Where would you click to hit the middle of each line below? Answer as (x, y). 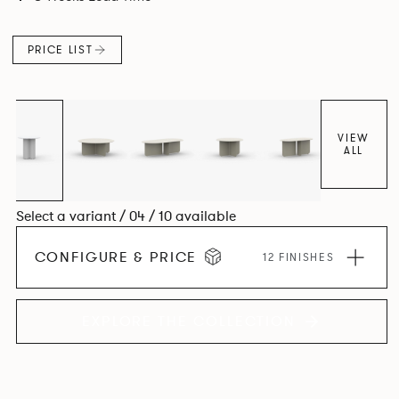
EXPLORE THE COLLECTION (189, 322)
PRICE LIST (60, 49)
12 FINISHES (299, 258)
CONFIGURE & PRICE (116, 258)
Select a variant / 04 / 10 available (126, 217)
